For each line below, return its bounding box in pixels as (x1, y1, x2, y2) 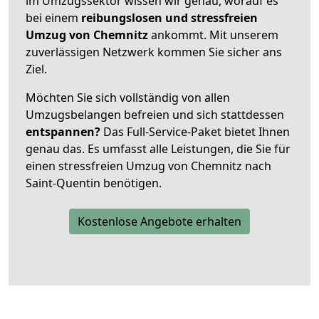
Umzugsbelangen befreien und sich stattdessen (26, 106, 284, 122)
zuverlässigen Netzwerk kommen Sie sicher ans (26, 43, 282, 60)
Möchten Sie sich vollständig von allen (26, 89, 230, 105)
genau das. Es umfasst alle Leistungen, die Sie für (26, 140, 291, 157)
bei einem (26, 9, 78, 26)
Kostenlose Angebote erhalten (78, 213, 241, 229)
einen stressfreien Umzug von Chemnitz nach (26, 157, 271, 174)
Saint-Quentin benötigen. (26, 174, 162, 191)
